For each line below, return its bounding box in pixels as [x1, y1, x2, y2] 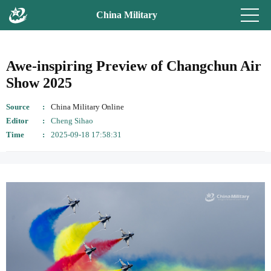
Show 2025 [6, 75, 72, 91]
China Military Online [51, 103, 124, 111]
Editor [6, 117, 28, 125]
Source [6, 103, 30, 111]
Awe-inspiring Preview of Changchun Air [6, 58, 261, 74]
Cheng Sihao [51, 117, 93, 125]
